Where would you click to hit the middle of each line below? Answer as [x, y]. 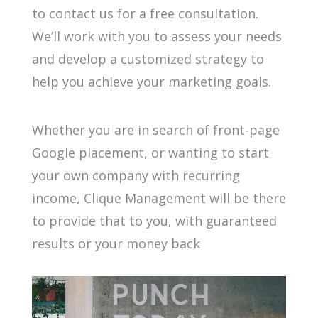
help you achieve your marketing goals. [151, 82]
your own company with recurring [136, 175]
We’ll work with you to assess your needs [157, 36]
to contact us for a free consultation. [145, 13]
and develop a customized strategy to [148, 59]
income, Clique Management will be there [159, 198]
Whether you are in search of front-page [155, 130]
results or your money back [116, 243]
